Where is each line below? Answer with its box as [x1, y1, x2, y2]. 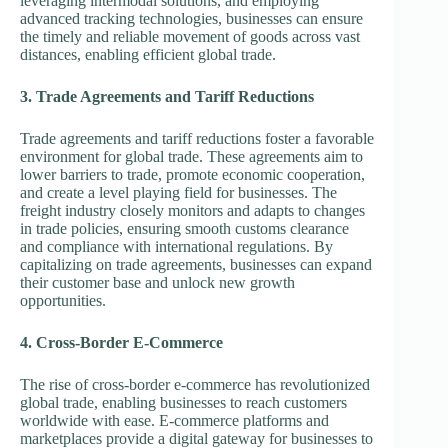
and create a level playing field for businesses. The [20, 184, 337, 202]
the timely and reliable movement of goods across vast [20, 28, 360, 46]
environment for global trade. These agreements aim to [20, 148, 363, 166]
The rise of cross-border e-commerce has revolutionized [20, 376, 370, 394]
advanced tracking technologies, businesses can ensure [20, 10, 363, 28]
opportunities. [20, 292, 106, 310]
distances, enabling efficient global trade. [20, 46, 276, 64]
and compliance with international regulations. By [20, 238, 333, 256]
